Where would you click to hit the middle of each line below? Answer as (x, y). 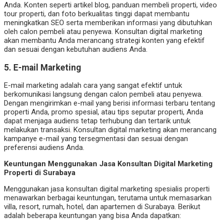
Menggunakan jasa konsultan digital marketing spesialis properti (107, 189)
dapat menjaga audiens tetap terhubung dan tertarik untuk (97, 121)
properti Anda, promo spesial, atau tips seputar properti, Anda (104, 112)
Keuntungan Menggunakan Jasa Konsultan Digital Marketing (108, 164)
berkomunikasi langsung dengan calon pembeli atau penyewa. (103, 94)
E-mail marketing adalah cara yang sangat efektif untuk (93, 86)
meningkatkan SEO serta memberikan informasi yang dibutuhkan (108, 23)
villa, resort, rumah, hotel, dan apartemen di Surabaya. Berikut (102, 207)
